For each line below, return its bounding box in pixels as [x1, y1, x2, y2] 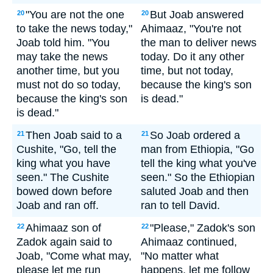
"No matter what [141, 250, 219, 262]
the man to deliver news [141, 37, 257, 49]
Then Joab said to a [26, 129, 122, 141]
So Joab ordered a [150, 129, 240, 141]
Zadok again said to [16, 236, 112, 248]
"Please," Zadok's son [150, 222, 255, 234]
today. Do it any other [141, 51, 244, 63]
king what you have [16, 157, 110, 169]
